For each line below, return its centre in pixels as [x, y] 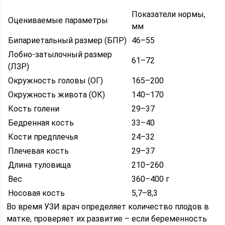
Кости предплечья [43, 137]
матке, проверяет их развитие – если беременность [107, 218]
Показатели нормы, [169, 14]
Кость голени [34, 108]
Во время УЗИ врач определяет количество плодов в [108, 206]
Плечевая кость [39, 151]
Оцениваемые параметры [58, 20]
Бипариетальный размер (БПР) [68, 40]
